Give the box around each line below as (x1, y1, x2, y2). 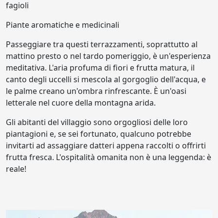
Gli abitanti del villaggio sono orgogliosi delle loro (6, 117, 188, 128)
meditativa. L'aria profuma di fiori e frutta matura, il (6, 62, 195, 73)
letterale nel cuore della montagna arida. (6, 97, 156, 109)
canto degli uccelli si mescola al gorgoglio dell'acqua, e (6, 74, 206, 85)
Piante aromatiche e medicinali (6, 19, 119, 31)
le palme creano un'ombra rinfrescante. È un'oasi (6, 86, 186, 97)
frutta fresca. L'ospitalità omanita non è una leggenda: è (6, 152, 211, 163)
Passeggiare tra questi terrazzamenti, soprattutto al (6, 39, 198, 50)
